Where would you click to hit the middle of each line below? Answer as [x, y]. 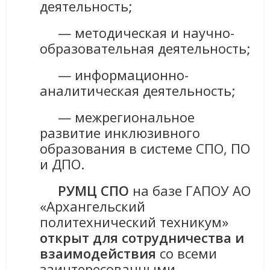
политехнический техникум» [134, 222]
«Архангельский [93, 206]
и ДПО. [62, 164]
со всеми [187, 253]
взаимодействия [98, 253]
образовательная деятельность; [146, 49]
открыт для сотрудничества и [142, 238]
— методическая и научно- [137, 33]
